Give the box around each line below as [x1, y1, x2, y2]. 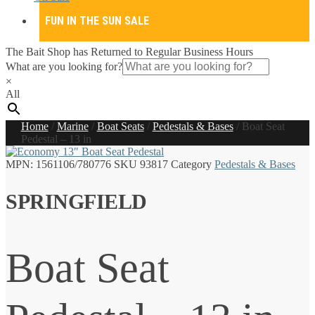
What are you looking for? [6, 60, 122, 72]
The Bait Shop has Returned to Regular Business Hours [6, 46, 253, 58]
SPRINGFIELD [6, 189, 147, 213]
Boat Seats [96, 120, 144, 132]
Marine [56, 120, 89, 132]
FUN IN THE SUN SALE [45, 13, 149, 27]
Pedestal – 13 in [20, 133, 91, 145]
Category [171, 158, 212, 170]
